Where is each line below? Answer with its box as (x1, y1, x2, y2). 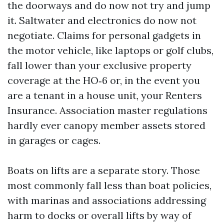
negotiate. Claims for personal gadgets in (7, 29, 201, 41)
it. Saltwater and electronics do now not (7, 14, 196, 26)
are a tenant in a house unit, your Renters (7, 89, 202, 101)
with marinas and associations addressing (7, 194, 206, 206)
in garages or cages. (7, 134, 100, 146)
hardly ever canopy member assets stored (7, 119, 205, 131)
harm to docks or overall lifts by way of (7, 209, 191, 221)
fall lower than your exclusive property (7, 59, 191, 71)
